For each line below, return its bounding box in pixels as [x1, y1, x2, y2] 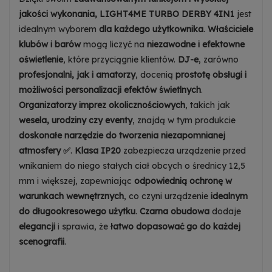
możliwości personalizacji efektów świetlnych [19, 84, 201, 95]
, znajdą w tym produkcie [132, 114, 236, 126]
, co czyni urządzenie [124, 190, 211, 202]
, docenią [135, 69, 175, 80]
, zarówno [199, 53, 239, 65]
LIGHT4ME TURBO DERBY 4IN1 [100, 8, 234, 19]
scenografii [19, 236, 64, 247]
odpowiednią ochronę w [134, 175, 232, 186]
